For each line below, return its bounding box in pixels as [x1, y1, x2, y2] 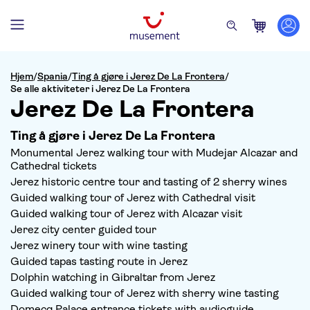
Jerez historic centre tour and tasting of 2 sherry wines [10, 175, 287, 188]
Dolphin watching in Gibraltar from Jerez [10, 271, 215, 284]
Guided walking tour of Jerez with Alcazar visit [10, 207, 242, 220]
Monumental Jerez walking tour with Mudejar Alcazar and [10, 146, 298, 159]
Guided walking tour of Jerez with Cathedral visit [10, 191, 255, 204]
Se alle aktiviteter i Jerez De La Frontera [10, 83, 190, 94]
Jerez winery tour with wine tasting [10, 239, 188, 252]
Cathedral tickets [10, 159, 97, 172]
